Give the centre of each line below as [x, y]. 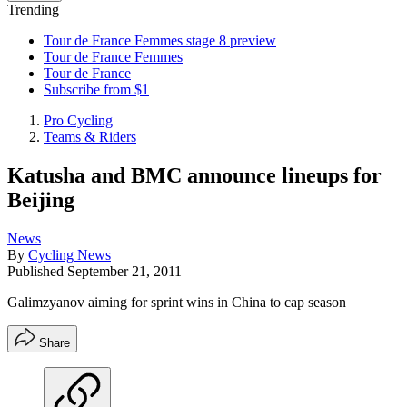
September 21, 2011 [124, 271]
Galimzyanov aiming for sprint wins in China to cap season [177, 302]
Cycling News [69, 254]
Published [37, 271]
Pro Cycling [78, 120]
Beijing [41, 199]
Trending [33, 10]
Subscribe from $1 [96, 89]
